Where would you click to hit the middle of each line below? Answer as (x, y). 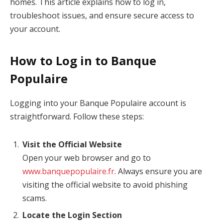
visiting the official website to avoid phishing (105, 185)
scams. (35, 198)
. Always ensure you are (158, 171)
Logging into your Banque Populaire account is (98, 103)
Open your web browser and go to (87, 158)
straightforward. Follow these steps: (77, 117)
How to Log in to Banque (83, 61)
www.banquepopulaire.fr (68, 171)
